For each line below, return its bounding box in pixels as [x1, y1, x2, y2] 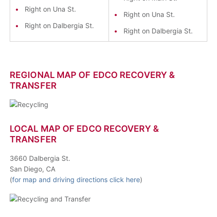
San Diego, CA [10, 165, 55, 173]
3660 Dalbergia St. [10, 154, 70, 162]
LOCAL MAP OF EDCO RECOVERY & [10, 124, 159, 134]
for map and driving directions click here [12, 175, 140, 184]
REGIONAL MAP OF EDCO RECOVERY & [10, 70, 175, 80]
